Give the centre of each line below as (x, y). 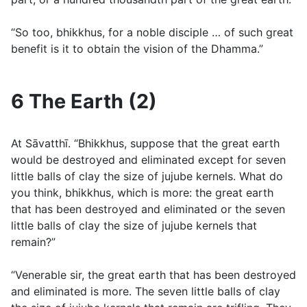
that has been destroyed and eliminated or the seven (148, 209)
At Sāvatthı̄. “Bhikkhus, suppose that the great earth (145, 144)
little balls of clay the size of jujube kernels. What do (147, 176)
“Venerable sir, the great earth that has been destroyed (153, 275)
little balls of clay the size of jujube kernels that (134, 226)
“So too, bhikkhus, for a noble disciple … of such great (152, 33)
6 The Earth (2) (84, 101)
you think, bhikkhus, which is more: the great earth (142, 193)
